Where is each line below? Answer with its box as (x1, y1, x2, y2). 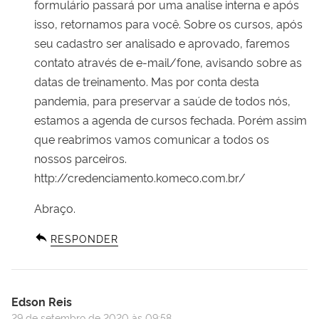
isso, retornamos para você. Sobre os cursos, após (34, 15, 303, 31)
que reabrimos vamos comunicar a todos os (34, 130, 269, 147)
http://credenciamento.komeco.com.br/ (34, 169, 246, 185)
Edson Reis (11, 293, 72, 309)
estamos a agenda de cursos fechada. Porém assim (34, 111, 307, 127)
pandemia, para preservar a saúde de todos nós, (34, 92, 291, 108)
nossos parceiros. (34, 150, 127, 166)
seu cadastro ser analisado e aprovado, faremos (34, 34, 290, 51)
